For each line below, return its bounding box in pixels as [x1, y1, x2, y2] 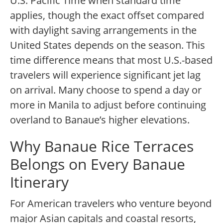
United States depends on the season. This [10, 38, 205, 52]
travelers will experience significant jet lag [10, 68, 201, 82]
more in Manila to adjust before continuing [10, 98, 206, 112]
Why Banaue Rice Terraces [10, 136, 194, 157]
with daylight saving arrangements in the [10, 23, 197, 37]
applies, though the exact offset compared [10, 8, 204, 22]
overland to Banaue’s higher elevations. [10, 113, 190, 127]
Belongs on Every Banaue [10, 154, 185, 175]
